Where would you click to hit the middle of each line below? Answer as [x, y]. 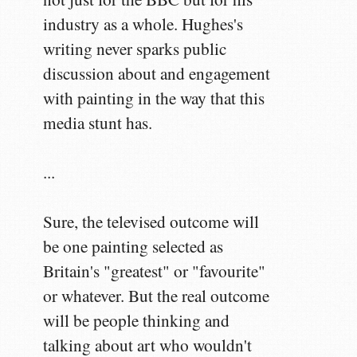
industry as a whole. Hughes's [143, 24]
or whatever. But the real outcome [157, 296]
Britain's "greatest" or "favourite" [155, 271]
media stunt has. [98, 123]
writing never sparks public [135, 49]
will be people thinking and [137, 321]
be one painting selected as [133, 247]
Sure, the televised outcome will [151, 222]
